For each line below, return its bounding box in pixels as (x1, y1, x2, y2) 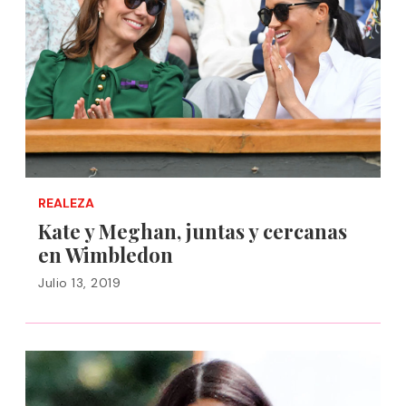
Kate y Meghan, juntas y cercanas (38, 217, 347, 245)
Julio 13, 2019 (38, 275, 121, 291)
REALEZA (38, 195, 94, 211)
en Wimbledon (38, 241, 173, 268)
